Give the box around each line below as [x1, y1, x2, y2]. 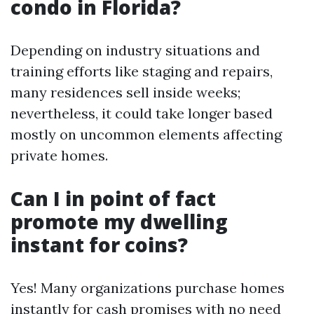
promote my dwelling [11, 208, 228, 235]
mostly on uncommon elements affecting [11, 125, 282, 143]
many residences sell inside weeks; [11, 83, 240, 101]
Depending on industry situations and [11, 41, 260, 59]
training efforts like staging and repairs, [11, 62, 273, 80]
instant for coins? [11, 231, 188, 258]
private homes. [11, 146, 108, 164]
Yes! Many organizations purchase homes [11, 279, 285, 296]
